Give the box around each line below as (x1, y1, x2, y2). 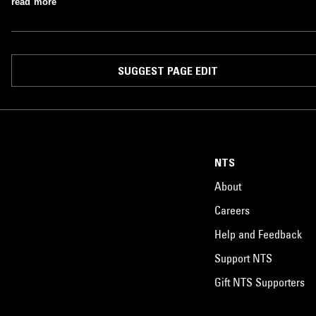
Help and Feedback (214, 227, 302, 241)
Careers (214, 203, 250, 217)
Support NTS (214, 251, 272, 265)
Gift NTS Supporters (214, 275, 305, 289)
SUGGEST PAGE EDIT (117, 63, 218, 78)
